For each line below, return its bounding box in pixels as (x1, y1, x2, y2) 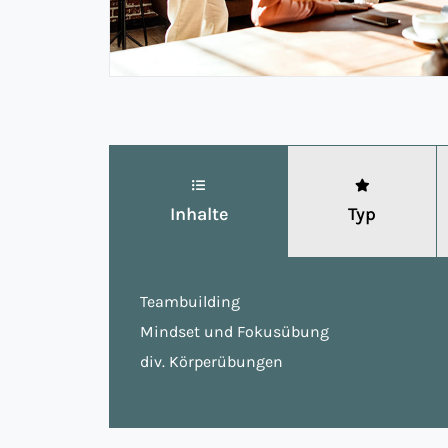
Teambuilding (140, 292, 241, 311)
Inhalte (169, 203, 228, 225)
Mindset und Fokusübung (140, 322, 330, 341)
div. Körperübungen (140, 352, 284, 371)
